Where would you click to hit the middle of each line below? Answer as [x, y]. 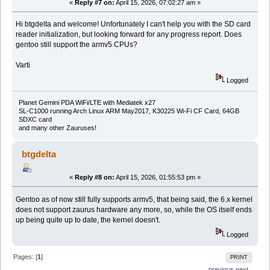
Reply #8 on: [95, 177]
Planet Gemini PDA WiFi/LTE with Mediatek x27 [87, 102]
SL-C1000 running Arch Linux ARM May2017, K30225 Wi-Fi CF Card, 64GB [129, 111]
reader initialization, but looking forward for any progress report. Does [129, 35]
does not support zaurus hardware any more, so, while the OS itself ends [134, 209]
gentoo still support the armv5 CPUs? [77, 45]
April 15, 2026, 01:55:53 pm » [158, 177]
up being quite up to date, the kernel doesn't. [88, 220]
